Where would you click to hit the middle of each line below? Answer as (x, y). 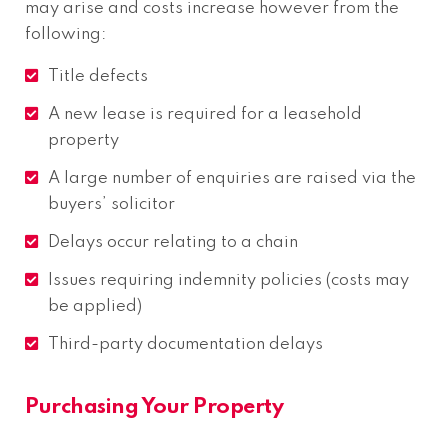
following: (65, 34)
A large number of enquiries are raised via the (232, 178)
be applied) (95, 306)
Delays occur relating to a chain (173, 242)
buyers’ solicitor (111, 204)
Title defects (100, 76)
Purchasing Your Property (154, 406)
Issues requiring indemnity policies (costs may (228, 280)
